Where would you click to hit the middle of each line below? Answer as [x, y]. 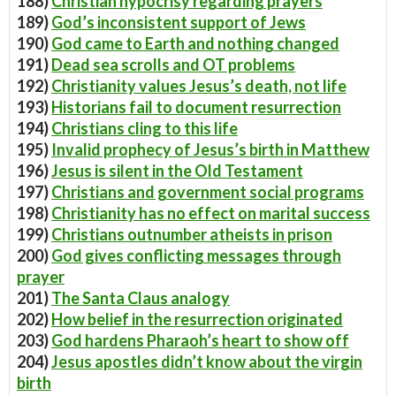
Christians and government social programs [208, 192]
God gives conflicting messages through [196, 255]
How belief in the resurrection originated [197, 319]
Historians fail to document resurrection [196, 107]
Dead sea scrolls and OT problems [173, 65]
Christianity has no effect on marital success [211, 213]
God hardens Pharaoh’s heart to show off [200, 340]
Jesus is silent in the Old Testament [177, 171]
